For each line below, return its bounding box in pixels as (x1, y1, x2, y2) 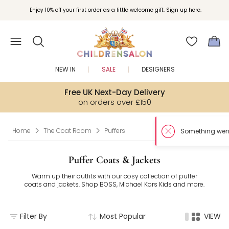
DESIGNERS (141, 65, 175, 74)
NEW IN (55, 65, 76, 74)
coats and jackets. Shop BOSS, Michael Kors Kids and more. (25, 180, 204, 189)
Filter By (20, 211, 47, 221)
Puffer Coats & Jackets (68, 154, 161, 166)
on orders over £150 (78, 97, 151, 107)
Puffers (104, 126, 125, 135)
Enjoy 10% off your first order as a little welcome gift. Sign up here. (29, 6, 201, 14)
